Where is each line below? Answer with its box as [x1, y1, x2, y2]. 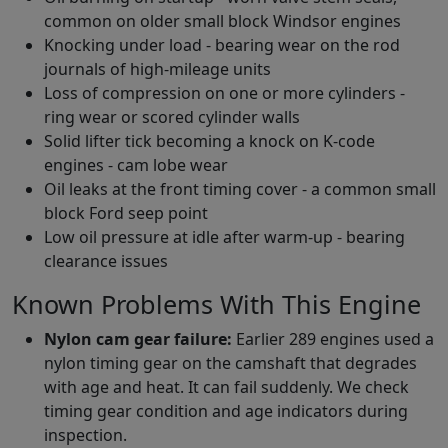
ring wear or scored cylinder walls [44, 105, 300, 128]
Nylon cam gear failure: [44, 327, 232, 350]
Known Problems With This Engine [12, 286, 421, 321]
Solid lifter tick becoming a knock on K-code [44, 129, 375, 152]
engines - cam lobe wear [44, 153, 228, 176]
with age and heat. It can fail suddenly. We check [44, 375, 409, 398]
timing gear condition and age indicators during [44, 399, 408, 422]
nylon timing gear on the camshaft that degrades [44, 351, 417, 374]
